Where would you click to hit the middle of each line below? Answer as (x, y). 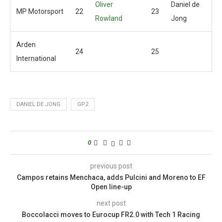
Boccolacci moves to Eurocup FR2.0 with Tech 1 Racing (111, 215)
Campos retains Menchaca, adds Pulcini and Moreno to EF (111, 177)
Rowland (109, 18)
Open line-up (111, 187)
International (36, 58)
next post (111, 203)
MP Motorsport (40, 11)
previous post (111, 166)
